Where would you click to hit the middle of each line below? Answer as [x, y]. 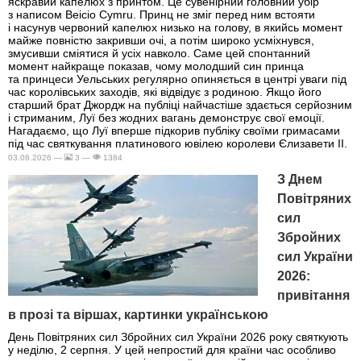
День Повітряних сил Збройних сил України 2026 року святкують [178, 337]
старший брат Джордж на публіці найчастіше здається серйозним [180, 105]
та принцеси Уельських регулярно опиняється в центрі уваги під [177, 79]
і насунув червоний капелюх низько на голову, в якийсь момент [175, 28]
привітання [313, 296]
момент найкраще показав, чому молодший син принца [156, 66]
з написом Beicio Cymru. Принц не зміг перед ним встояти [162, 15]
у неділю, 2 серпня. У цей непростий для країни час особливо [172, 350]
